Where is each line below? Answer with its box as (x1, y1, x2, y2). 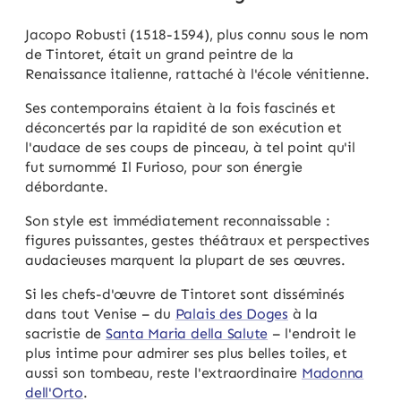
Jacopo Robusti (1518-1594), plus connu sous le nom (25, 25, 369, 43)
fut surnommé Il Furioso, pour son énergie (25, 158, 303, 175)
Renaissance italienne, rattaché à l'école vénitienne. (25, 64, 370, 82)
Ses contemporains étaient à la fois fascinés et (25, 98, 336, 116)
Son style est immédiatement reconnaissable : (25, 211, 330, 229)
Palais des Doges (175, 304, 288, 322)
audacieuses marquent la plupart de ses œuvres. (25, 251, 346, 269)
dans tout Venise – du (25, 304, 175, 322)
